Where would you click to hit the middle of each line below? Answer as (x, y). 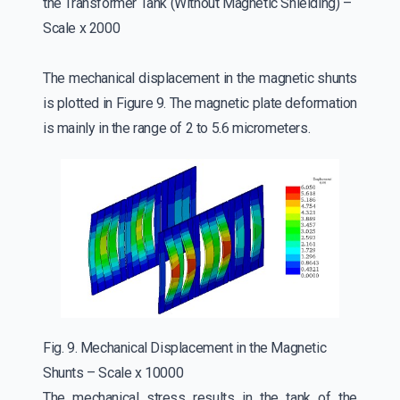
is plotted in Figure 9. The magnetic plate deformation (200, 103)
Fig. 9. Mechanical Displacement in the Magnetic (185, 348)
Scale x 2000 (83, 28)
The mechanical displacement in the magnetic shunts (200, 78)
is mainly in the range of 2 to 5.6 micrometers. (182, 128)
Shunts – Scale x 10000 (113, 373)
